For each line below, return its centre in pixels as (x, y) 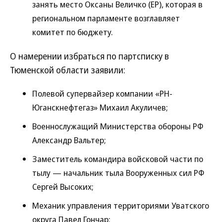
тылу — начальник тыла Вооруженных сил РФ (118, 173)
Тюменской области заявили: (68, 70)
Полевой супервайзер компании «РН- (102, 93)
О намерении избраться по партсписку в (89, 56)
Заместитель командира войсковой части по (118, 159)
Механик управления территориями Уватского (121, 205)
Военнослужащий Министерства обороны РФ (118, 126)
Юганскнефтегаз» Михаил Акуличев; (100, 107)
